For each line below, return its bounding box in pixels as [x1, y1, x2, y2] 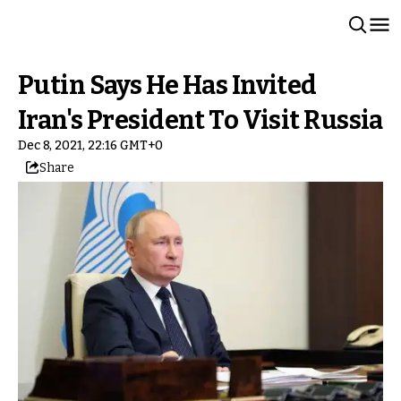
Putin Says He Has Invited [18, 70, 317, 101]
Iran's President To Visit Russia [18, 105, 383, 136]
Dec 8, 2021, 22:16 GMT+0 [18, 138, 163, 153]
